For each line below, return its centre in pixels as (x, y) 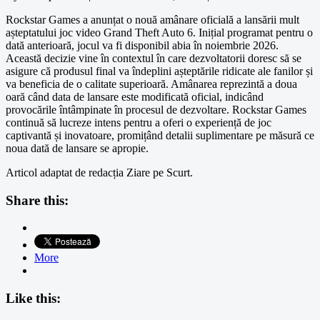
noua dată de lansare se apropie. (77, 148)
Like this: (33, 298)
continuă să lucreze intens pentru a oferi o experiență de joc (139, 122)
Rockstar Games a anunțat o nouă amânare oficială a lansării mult (152, 19)
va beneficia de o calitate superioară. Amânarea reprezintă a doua (151, 84)
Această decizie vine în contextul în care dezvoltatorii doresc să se (154, 58)
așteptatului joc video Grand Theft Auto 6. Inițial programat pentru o (159, 32)
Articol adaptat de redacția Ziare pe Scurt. (99, 172)
